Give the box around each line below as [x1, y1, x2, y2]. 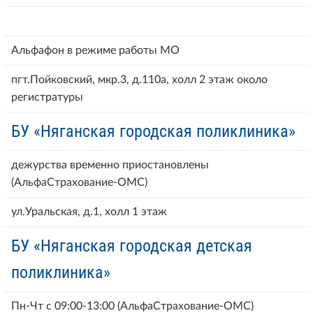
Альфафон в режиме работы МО [11, 44, 180, 56]
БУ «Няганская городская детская [11, 235, 252, 256]
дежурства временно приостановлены [11, 159, 209, 170]
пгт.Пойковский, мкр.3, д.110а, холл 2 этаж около [11, 73, 268, 85]
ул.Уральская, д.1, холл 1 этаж [11, 205, 167, 217]
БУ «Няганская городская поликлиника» [11, 121, 296, 141]
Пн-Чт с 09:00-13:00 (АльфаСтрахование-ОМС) [11, 300, 254, 312]
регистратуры [11, 91, 83, 103]
